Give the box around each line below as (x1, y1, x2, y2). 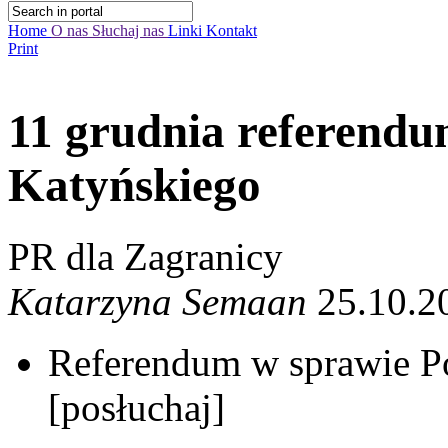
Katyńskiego (8, 159, 261, 212)
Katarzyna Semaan (8, 279, 307, 323)
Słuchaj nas (92, 22, 168, 39)
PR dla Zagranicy (8, 234, 283, 278)
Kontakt (206, 22, 257, 39)
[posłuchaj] (48, 385, 225, 429)
